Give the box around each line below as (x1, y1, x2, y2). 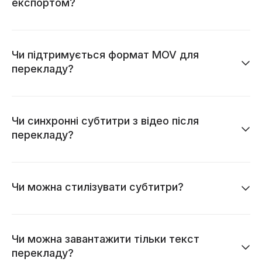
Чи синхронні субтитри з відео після (12, 114, 199, 127)
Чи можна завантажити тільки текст (12, 232, 199, 245)
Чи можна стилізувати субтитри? (12, 180, 184, 193)
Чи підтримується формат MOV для (12, 48, 199, 61)
